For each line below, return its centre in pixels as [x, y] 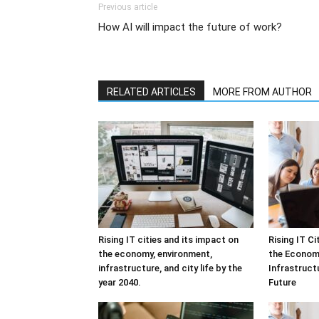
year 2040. [120, 282]
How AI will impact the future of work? [190, 27]
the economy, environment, [155, 254]
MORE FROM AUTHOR [262, 92]
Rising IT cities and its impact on [168, 240]
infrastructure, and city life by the [170, 268]
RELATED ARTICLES [151, 92]
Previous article [128, 7]
